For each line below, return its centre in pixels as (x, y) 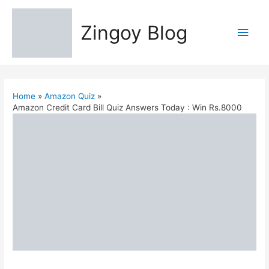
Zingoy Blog (134, 32)
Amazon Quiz (70, 96)
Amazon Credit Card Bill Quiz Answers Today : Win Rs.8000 (128, 108)
